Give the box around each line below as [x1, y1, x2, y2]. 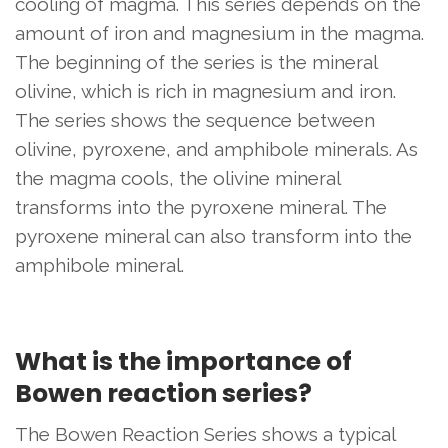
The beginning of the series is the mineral [15, 51, 377, 74]
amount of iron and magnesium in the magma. [15, 22, 424, 45]
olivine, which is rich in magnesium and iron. [15, 80, 396, 103]
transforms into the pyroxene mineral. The [15, 196, 387, 219]
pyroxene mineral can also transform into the [15, 225, 412, 248]
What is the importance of [15, 344, 352, 380]
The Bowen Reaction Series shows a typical [15, 423, 395, 446]
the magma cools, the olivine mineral [15, 167, 340, 190]
